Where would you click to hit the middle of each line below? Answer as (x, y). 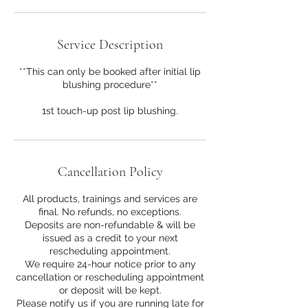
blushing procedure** (110, 84)
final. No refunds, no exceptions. (110, 211)
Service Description (110, 44)
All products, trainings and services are (110, 198)
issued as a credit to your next (110, 238)
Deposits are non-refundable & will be (110, 224)
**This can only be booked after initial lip (110, 71)
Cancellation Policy (110, 172)
